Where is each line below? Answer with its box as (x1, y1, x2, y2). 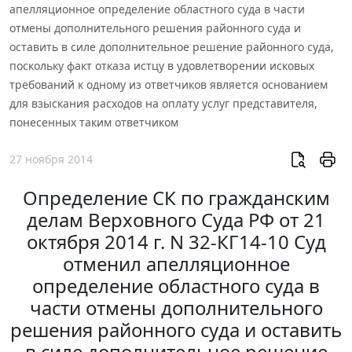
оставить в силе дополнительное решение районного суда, (9, 38, 334, 54)
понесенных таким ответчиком (9, 114, 178, 130)
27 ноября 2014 (9, 152, 93, 167)
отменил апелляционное (62, 251, 290, 277)
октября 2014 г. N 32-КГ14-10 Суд (26, 229, 326, 255)
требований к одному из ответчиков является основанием (9, 76, 328, 92)
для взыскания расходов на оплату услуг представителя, (9, 95, 317, 111)
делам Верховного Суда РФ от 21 (27, 207, 325, 233)
